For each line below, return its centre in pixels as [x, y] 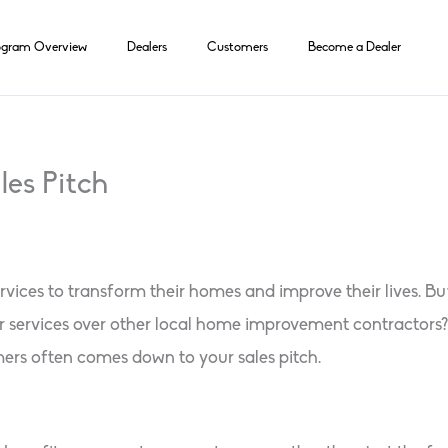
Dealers [147, 47]
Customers [237, 47]
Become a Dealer [354, 47]
